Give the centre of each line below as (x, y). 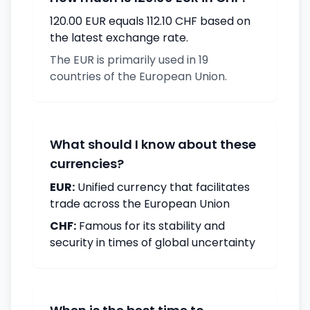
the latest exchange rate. (119, 38)
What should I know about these (153, 144)
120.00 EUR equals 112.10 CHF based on (150, 21)
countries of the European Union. (138, 76)
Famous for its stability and (151, 226)
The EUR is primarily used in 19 (129, 60)
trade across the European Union (140, 204)
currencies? (87, 164)
